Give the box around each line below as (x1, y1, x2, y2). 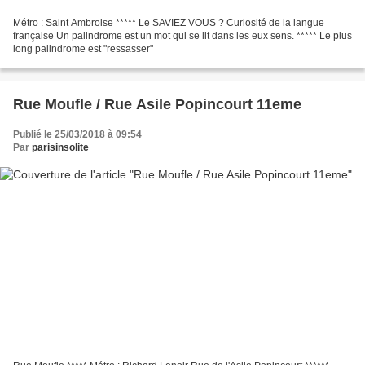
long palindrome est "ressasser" (13, 43, 153, 55)
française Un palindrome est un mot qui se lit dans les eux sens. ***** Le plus (13, 30, 352, 42)
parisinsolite (32, 142, 89, 154)
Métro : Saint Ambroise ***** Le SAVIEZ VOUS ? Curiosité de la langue (13, 17, 324, 29)
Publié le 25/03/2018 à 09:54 (13, 129, 142, 141)
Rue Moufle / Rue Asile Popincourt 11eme (13, 96, 301, 113)
